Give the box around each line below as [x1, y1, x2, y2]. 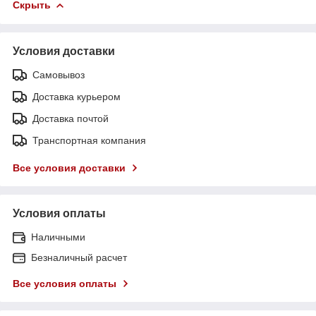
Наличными [31, 231, 85, 243]
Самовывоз [32, 68, 85, 80]
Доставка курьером [32, 90, 121, 102]
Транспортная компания [32, 134, 146, 146]
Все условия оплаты [13, 277, 116, 289]
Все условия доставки [13, 162, 126, 174]
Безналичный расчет [31, 251, 127, 263]
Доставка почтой [32, 112, 109, 124]
